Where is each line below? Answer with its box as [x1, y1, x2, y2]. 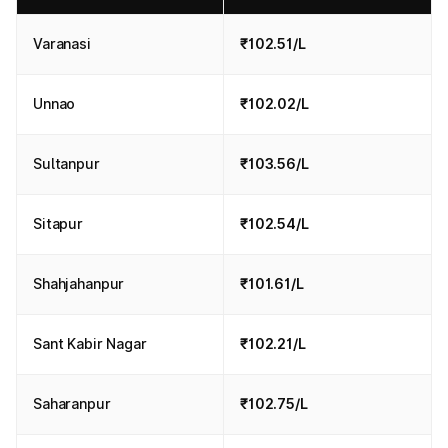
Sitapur [33, 215, 84, 232]
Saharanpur [33, 395, 111, 412]
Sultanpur [33, 155, 100, 172]
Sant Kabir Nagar [33, 335, 147, 352]
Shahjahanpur [33, 275, 125, 292]
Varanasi [33, 35, 91, 52]
